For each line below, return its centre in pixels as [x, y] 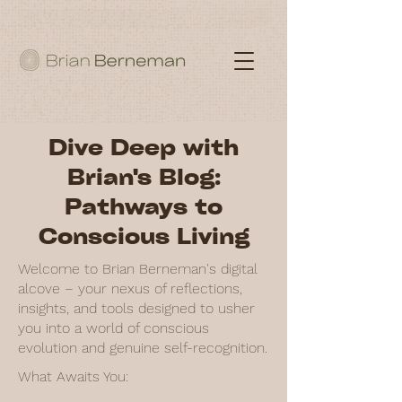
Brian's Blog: [144, 176]
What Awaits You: [73, 376]
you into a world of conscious [114, 328]
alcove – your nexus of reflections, [130, 288]
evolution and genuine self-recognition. [143, 348]
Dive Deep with [144, 147]
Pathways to [144, 206]
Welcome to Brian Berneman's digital [138, 269]
